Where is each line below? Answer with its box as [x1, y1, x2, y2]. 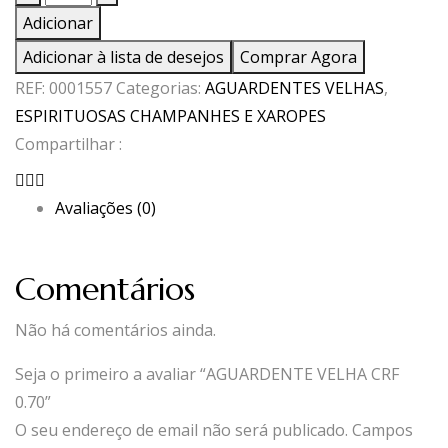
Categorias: [116, 77, 205, 100]
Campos [352, 419, 413, 442]
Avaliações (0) [55, 197, 156, 220]
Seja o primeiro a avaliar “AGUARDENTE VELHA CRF [15, 363, 399, 386]
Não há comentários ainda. [15, 319, 216, 342]
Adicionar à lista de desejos [23, 46, 224, 69]
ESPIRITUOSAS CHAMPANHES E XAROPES [15, 105, 326, 128]
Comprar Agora [240, 46, 357, 69]
